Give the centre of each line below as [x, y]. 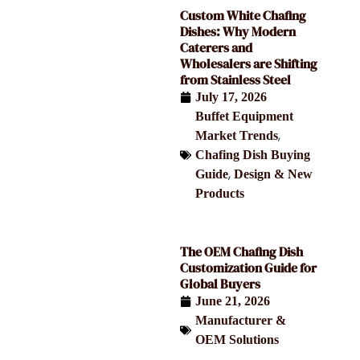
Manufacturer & [241, 320]
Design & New [273, 174]
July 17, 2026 [231, 96]
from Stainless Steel [235, 79]
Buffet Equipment [244, 116]
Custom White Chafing [243, 15]
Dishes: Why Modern [238, 31]
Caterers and [216, 47]
